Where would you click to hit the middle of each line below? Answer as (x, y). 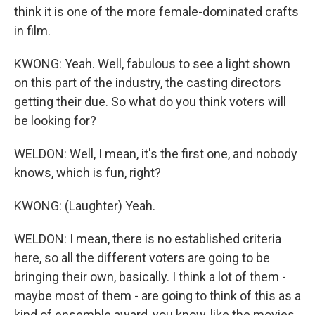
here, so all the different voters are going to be (142, 258)
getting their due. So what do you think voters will (150, 102)
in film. (32, 31)
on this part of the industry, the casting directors (148, 83)
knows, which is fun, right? (88, 173)
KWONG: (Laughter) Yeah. (85, 206)
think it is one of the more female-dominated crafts (156, 12)
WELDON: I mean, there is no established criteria (148, 239)
